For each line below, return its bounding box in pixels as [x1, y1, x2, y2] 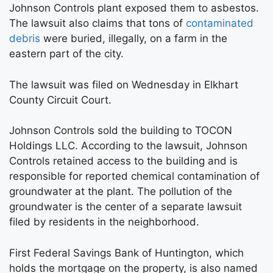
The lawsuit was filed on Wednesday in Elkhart [9, 78, 238, 91]
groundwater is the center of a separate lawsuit [9, 200, 242, 213]
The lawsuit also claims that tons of [9, 17, 186, 29]
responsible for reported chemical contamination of [9, 170, 260, 182]
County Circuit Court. [9, 93, 112, 106]
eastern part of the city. [9, 48, 124, 60]
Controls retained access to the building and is [9, 155, 238, 167]
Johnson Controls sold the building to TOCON [9, 124, 232, 136]
